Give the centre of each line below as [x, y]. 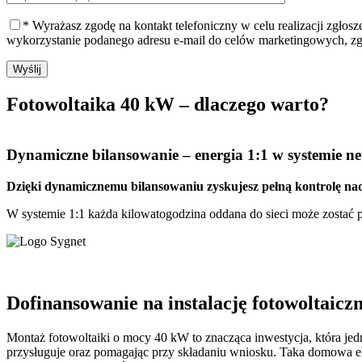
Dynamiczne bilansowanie [93, 155]
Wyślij [27, 69]
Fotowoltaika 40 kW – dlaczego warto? [168, 104]
